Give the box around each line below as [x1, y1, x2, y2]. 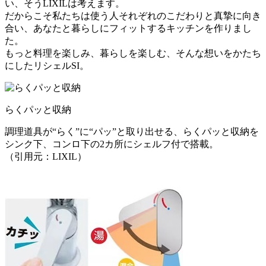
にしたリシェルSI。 [5, 60, 89, 71]
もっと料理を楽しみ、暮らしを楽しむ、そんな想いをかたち [5, 47, 261, 58]
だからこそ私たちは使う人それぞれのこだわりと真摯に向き [5, 10, 261, 21]
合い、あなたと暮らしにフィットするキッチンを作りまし [5, 23, 252, 33]
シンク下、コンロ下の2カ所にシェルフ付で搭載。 [5, 138, 218, 149]
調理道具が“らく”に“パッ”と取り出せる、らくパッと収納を [5, 126, 259, 137]
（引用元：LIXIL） [5, 151, 87, 161]
